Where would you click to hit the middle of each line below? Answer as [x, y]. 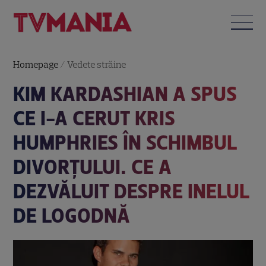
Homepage [36, 64]
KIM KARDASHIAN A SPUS [125, 94]
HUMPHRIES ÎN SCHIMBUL [125, 142]
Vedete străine [97, 64]
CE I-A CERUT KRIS [94, 118]
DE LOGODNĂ [72, 216]
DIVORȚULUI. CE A [93, 167]
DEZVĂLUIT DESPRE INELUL [132, 191]
